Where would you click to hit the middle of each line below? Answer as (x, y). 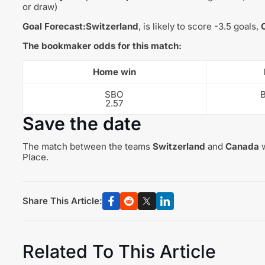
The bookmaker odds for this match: (102, 46)
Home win (114, 72)
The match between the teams (87, 147)
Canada (242, 147)
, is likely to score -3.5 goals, (199, 27)
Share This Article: (62, 201)
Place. (35, 157)
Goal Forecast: (54, 27)
